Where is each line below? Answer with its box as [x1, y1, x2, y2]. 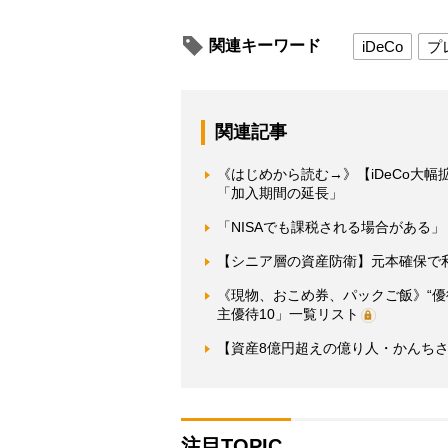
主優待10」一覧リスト [217, 306, 359, 323]
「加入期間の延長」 [217, 185, 343, 202]
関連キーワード [209, 37, 321, 55]
